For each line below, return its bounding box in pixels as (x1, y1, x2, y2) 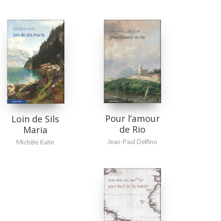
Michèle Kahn (16, 138, 55, 146)
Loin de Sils (11, 112, 60, 125)
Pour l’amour (105, 112, 160, 125)
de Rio (119, 123, 146, 136)
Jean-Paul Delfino (107, 138, 158, 146)
